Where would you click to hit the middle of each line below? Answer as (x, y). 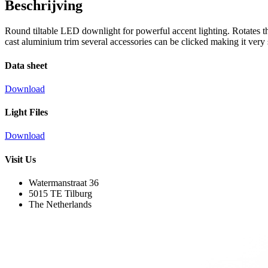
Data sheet (26, 65)
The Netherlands (60, 204)
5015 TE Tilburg (60, 193)
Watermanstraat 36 (64, 182)
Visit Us (20, 159)
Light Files (26, 112)
